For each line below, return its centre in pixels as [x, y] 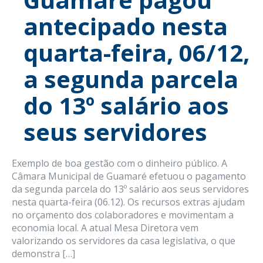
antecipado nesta [126, 26]
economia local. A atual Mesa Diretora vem [105, 227]
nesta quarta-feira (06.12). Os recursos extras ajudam [128, 202]
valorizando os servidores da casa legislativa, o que [124, 240]
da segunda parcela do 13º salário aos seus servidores [130, 189]
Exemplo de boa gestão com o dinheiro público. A [119, 163]
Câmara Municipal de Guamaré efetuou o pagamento [129, 176]
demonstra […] [43, 253]
